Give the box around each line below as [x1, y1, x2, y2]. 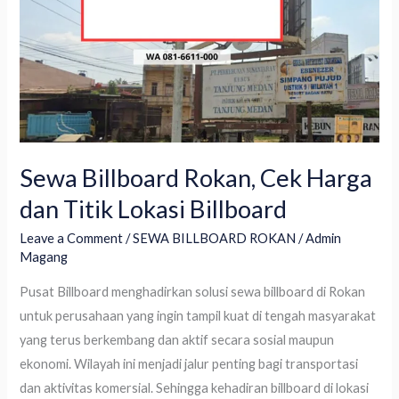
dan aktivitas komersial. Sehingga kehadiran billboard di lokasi [20, 380, 370, 395]
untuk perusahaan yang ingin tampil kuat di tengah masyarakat [20, 308, 377, 323]
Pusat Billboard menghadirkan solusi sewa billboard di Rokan [20, 284, 366, 299]
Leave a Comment [20, 231, 124, 247]
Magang [20, 249, 69, 265]
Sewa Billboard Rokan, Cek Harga [20, 162, 373, 192]
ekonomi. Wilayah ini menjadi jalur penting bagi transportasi [20, 356, 359, 371]
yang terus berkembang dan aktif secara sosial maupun [20, 332, 335, 347]
